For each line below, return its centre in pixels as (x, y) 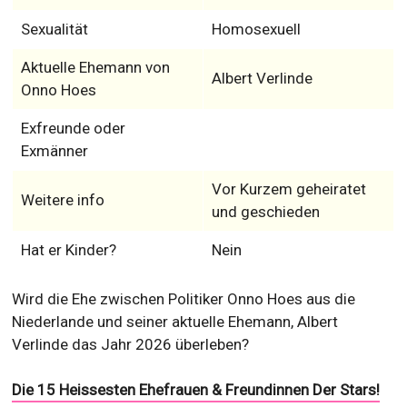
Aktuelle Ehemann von (95, 67)
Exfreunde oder (73, 128)
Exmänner (54, 151)
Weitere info (62, 200)
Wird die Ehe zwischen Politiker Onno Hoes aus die (184, 299)
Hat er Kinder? (68, 250)
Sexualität (54, 29)
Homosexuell (256, 29)
